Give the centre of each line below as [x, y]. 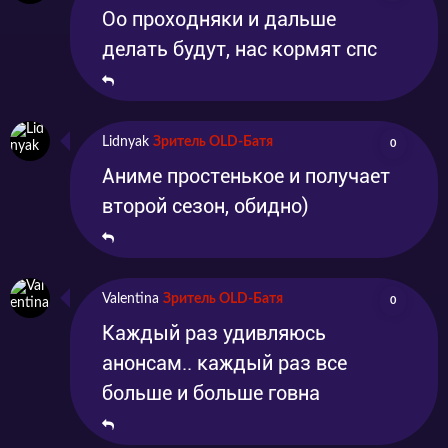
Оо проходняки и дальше [219, 19]
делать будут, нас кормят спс [239, 49]
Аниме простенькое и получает [246, 176]
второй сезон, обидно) [205, 206]
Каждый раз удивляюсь [214, 333]
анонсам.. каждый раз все [224, 363]
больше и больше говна [211, 393]
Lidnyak [125, 142]
